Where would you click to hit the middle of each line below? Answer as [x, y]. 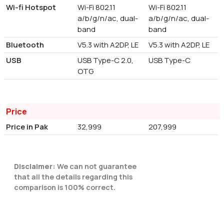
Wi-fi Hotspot [31, 7]
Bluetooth [25, 45]
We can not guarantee [96, 166]
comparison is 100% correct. [65, 187]
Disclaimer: [35, 166]
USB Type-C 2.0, [105, 60]
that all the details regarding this [73, 177]
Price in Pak [27, 127]
